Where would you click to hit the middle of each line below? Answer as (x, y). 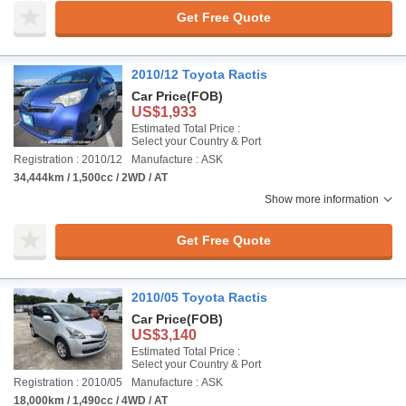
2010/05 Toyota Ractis (199, 297)
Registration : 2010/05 (68, 382)
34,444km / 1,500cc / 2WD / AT (91, 178)
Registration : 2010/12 (68, 159)
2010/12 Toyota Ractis (199, 74)
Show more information (322, 199)
